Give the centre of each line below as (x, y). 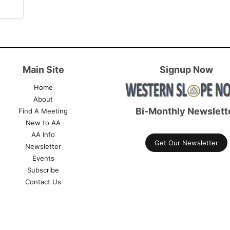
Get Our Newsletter (187, 143)
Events (43, 158)
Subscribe (43, 170)
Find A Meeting (43, 111)
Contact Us (43, 182)
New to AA (43, 123)
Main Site (43, 70)
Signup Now (187, 70)
